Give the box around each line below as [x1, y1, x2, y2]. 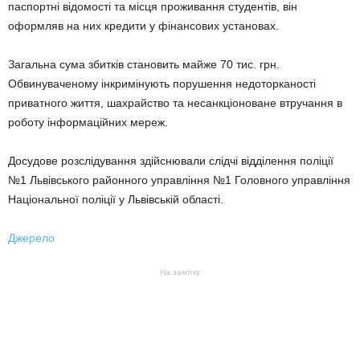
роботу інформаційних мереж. [8, 115, 168, 129]
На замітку [160, 267, 200, 276]
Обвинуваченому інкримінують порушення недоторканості [8, 76, 316, 90]
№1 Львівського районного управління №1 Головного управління [8, 173, 350, 186]
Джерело [8, 231, 55, 244]
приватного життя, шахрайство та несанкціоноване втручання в [8, 96, 342, 109]
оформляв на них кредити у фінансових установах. [8, 18, 279, 32]
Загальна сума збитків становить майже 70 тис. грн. [8, 57, 280, 71]
